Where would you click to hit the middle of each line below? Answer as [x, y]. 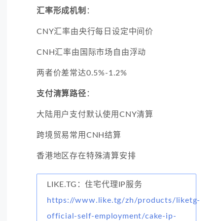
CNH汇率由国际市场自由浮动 [92, 52]
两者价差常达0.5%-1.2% [82, 73]
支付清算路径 [61, 93]
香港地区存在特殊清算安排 [86, 156]
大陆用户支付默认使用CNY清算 [95, 114]
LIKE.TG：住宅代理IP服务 [95, 184]
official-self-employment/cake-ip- [112, 216]
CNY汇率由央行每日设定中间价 [95, 31]
